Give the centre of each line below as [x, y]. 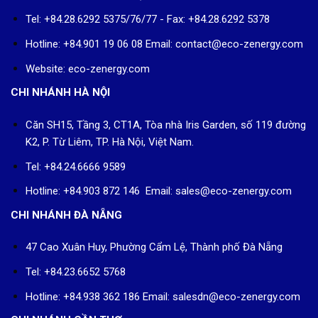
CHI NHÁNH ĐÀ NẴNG [66, 215]
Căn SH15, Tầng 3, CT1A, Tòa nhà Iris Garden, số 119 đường [165, 125]
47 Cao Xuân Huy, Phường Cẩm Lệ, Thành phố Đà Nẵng [154, 247]
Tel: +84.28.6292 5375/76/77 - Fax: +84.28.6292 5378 [147, 20]
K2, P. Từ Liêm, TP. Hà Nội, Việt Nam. [109, 142]
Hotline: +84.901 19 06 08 [85, 44]
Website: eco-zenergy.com [87, 68]
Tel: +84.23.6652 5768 [75, 272]
